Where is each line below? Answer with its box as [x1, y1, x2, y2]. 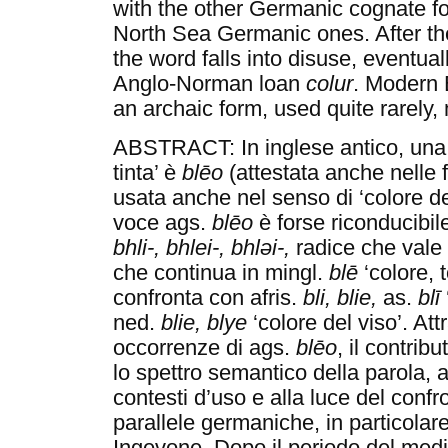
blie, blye [161, 311, 248, 336]
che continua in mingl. [113, 261, 330, 286]
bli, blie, [303, 286, 378, 311]
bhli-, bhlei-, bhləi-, [113, 236, 291, 261]
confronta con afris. [113, 286, 304, 311]
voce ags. [113, 211, 213, 236]
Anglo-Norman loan [113, 72, 307, 97]
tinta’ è [113, 161, 183, 186]
